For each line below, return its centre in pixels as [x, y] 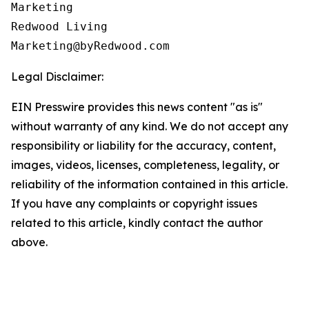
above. [29, 242]
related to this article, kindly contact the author [137, 223]
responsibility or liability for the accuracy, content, [143, 146]
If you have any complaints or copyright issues [134, 203]
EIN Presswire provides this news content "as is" [137, 107]
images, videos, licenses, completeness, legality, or [145, 165]
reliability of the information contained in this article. [149, 184]
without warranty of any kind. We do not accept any [150, 126]
